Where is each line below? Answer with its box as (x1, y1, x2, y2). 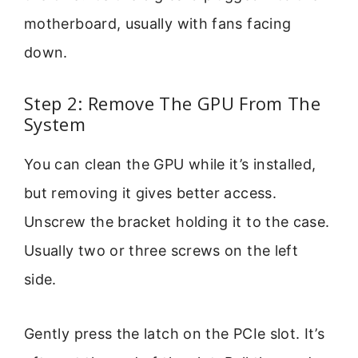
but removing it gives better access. (24, 184, 276, 201)
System (24, 111, 86, 136)
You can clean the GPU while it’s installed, (24, 155, 316, 173)
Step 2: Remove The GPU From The (24, 90, 321, 115)
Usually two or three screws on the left (24, 241, 299, 259)
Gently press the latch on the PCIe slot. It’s (24, 325, 325, 343)
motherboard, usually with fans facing (24, 14, 292, 32)
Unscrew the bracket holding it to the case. (24, 213, 330, 230)
